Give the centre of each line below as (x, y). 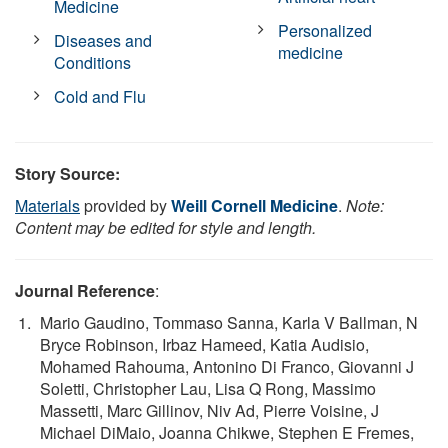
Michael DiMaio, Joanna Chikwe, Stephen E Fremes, (227, 432)
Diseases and (103, 40)
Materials (47, 205)
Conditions (93, 62)
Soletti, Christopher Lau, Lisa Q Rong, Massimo (208, 388)
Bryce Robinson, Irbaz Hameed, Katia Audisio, (204, 344)
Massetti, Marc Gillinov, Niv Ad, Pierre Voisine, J (209, 410)
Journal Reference (85, 290)
